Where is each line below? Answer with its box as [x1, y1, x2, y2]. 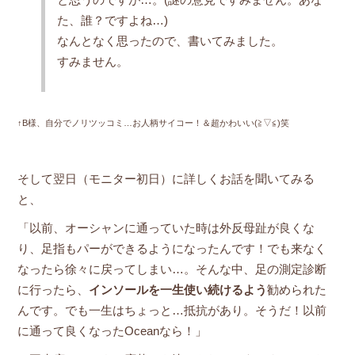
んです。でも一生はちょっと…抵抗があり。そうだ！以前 [17, 304, 326, 317]
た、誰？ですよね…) [56, 14, 168, 27]
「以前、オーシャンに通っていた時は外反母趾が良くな [17, 222, 315, 235]
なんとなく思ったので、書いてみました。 [56, 35, 283, 48]
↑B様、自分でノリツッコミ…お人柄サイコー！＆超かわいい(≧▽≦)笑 [17, 118, 289, 128]
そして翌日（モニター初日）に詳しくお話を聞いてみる [17, 173, 315, 185]
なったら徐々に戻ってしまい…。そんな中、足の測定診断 [17, 263, 326, 276]
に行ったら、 [17, 284, 89, 296]
